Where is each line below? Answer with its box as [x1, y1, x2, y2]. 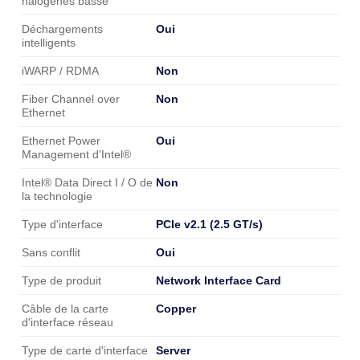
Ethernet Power [22, 134, 100, 147]
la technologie [22, 190, 92, 202]
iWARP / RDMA [22, 64, 99, 77]
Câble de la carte [22, 302, 108, 315]
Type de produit [22, 274, 101, 287]
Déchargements [22, 22, 103, 35]
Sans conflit [22, 246, 80, 259]
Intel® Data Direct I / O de [22, 176, 153, 189]
